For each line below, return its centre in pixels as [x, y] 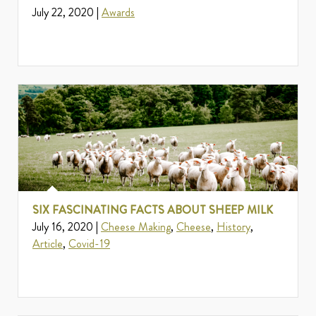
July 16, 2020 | [67, 227]
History [233, 227]
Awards [118, 13]
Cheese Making [136, 227]
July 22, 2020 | [67, 13]
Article [48, 244]
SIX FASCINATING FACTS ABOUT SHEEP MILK [153, 210]
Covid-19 [89, 244]
